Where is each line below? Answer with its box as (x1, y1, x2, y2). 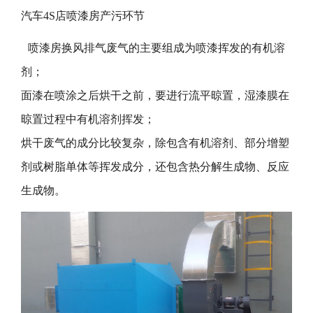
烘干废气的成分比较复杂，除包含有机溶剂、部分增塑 (21, 136, 289, 149)
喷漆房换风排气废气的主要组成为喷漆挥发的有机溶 (28, 41, 285, 54)
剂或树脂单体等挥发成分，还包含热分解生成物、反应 (21, 160, 289, 173)
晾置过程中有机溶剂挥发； (21, 112, 155, 125)
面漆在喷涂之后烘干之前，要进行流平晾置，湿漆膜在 (21, 89, 289, 101)
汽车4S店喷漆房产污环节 (21, 9, 145, 22)
